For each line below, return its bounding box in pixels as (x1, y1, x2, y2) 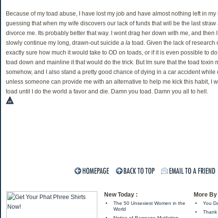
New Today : (104, 191, 138, 198)
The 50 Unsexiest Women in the (113, 200, 185, 206)
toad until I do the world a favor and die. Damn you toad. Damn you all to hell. (6, 88, 208, 95)
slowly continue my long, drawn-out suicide (6, 39, 121, 46)
